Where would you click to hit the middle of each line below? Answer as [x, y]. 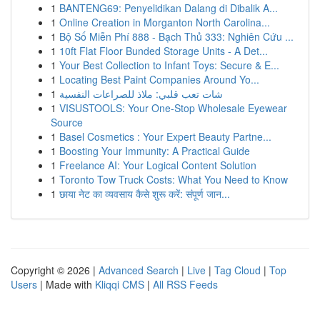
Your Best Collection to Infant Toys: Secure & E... [169, 65]
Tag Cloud [237, 270]
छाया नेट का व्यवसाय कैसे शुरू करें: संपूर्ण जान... [145, 194]
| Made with [66, 284]
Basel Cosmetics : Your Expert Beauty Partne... [165, 136]
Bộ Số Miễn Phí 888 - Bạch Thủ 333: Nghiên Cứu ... [176, 36]
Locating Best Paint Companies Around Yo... [159, 79]
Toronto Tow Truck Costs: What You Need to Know [174, 179]
